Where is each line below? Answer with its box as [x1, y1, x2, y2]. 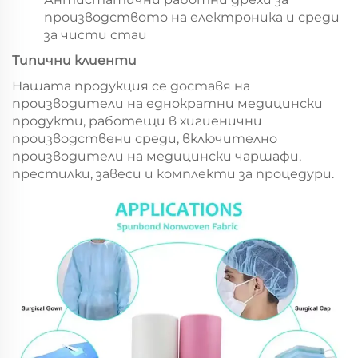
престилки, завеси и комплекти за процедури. [12, 166, 334, 182]
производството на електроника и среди [44, 10, 340, 26]
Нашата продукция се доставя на [12, 78, 250, 94]
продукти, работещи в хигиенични [12, 113, 262, 129]
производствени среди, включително [12, 131, 277, 147]
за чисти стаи [44, 27, 147, 43]
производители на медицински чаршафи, [12, 149, 301, 165]
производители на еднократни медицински [12, 96, 323, 112]
